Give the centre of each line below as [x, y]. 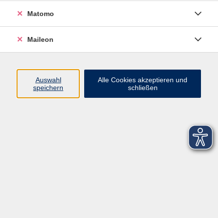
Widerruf [149, 38]
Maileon [40, 39]
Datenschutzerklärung [173, 10]
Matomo [41, 14]
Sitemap [149, 24]
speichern [48, 88]
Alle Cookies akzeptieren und [143, 80]
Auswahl [48, 80]
